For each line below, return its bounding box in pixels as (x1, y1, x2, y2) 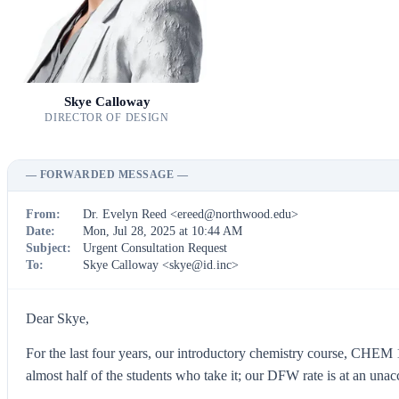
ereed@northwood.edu (177, 207, 291, 221)
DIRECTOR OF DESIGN (45, 111, 169, 123)
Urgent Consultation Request (83, 241, 227, 256)
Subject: (26, 241, 71, 256)
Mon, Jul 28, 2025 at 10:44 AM (83, 224, 242, 238)
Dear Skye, (26, 310, 89, 326)
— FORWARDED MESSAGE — (26, 168, 189, 182)
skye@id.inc (169, 258, 232, 273)
